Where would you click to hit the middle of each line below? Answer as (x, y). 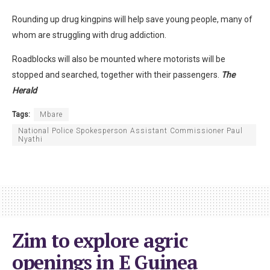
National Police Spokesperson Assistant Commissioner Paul (130, 130)
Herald (24, 90)
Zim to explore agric (100, 240)
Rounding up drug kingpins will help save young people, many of (132, 19)
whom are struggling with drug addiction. (89, 35)
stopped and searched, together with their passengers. (117, 74)
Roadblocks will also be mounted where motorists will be (119, 59)
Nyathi (30, 139)
